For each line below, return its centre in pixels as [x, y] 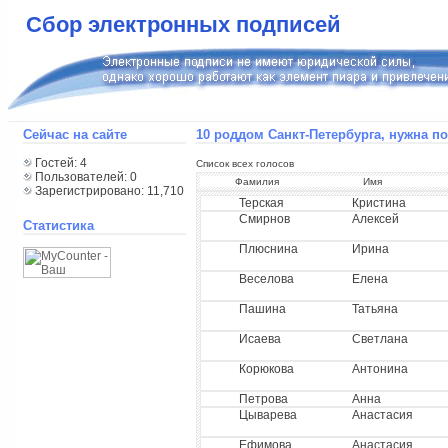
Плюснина [268, 249]
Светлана [379, 339]
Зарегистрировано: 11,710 [107, 191]
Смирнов [264, 219]
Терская [261, 203]
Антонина [379, 369]
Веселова [266, 279]
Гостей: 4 [59, 163]
